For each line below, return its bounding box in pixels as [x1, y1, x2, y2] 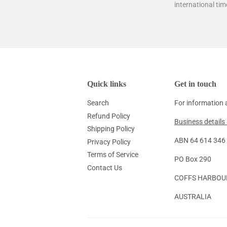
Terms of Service [87, 150, 138, 159]
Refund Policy [87, 111, 130, 120]
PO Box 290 [174, 155, 211, 163]
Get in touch [174, 80, 216, 88]
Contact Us [87, 163, 122, 172]
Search [87, 99, 109, 107]
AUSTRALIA [174, 193, 211, 201]
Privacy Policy [87, 137, 131, 146]
